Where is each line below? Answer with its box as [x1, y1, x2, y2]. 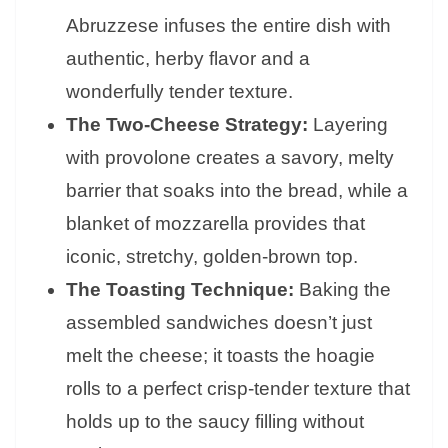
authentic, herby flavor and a [66, 48, 310, 70]
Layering [308, 114, 388, 136]
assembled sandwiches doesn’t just [66, 312, 372, 334]
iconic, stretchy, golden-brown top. [66, 246, 358, 268]
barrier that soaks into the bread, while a [66, 180, 408, 202]
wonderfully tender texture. [66, 81, 293, 103]
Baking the [294, 279, 391, 301]
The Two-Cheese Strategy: [66, 114, 308, 136]
